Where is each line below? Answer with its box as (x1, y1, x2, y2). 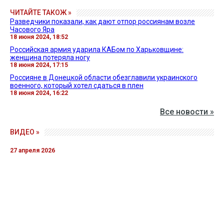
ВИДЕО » (10, 128, 39, 136)
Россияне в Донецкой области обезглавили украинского (10, 73, 197, 82)
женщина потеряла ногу (10, 53, 90, 62)
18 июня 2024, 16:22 (10, 89, 68, 97)
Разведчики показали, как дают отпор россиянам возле (10, 17, 195, 26)
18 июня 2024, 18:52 (10, 33, 68, 41)
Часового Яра (10, 25, 54, 34)
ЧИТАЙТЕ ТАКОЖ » (10, 8, 71, 17)
